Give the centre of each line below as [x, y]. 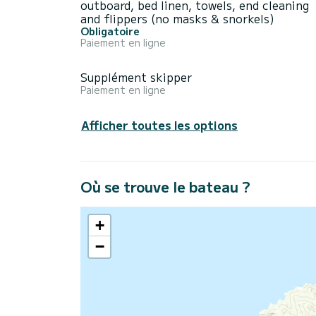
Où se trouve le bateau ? [165, 187]
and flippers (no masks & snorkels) [177, 19]
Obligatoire [110, 31]
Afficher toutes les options [159, 125]
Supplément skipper [136, 77]
